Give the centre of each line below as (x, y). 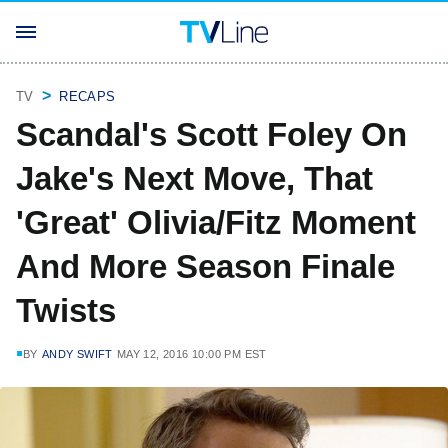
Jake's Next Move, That (194, 178)
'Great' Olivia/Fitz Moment (216, 222)
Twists (66, 310)
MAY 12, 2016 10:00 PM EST (191, 354)
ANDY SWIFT (77, 354)
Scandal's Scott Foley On (211, 134)
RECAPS (87, 96)
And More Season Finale (205, 266)
